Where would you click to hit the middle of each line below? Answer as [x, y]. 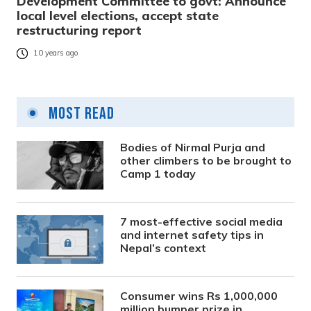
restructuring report [79, 31]
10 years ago [56, 53]
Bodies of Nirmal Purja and [193, 148]
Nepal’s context [163, 248]
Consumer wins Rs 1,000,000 [199, 296]
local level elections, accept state [118, 16]
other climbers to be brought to [206, 161]
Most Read [80, 114]
